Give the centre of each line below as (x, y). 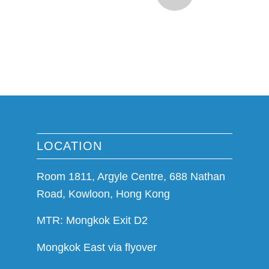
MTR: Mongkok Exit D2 (92, 221)
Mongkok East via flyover (97, 247)
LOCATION (70, 146)
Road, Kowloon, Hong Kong (104, 194)
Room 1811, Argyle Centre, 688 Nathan (131, 177)
